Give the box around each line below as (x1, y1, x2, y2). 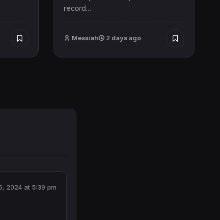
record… (63, 3, 92, 12)
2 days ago (104, 34, 141, 42)
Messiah (71, 34, 98, 42)
